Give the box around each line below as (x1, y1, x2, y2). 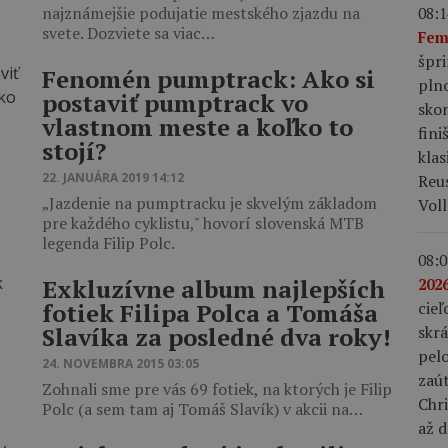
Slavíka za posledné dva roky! (42, 321, 391, 353)
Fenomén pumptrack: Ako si (42, 63, 375, 95)
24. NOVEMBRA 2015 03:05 (42, 355, 199, 372)
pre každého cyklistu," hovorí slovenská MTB (42, 212, 364, 234)
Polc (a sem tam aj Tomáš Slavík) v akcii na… (42, 398, 363, 420)
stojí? (42, 135, 106, 167)
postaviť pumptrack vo (42, 87, 308, 119)
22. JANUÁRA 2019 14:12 (42, 169, 184, 186)
